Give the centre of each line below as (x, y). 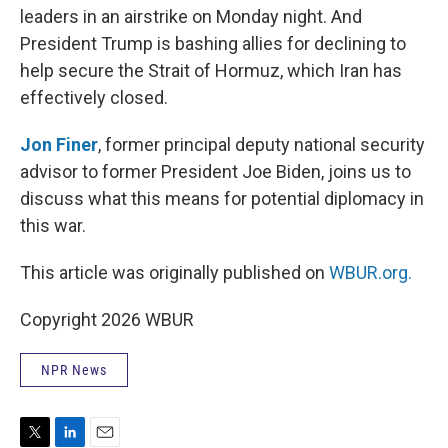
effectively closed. (94, 97)
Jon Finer (59, 144)
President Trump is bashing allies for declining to (213, 43)
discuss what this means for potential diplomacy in (222, 198)
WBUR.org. (370, 272)
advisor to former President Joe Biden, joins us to (215, 171)
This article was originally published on (174, 272)
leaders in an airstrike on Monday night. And (191, 16)
